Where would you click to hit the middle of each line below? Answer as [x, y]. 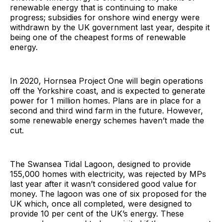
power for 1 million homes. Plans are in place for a [105, 100]
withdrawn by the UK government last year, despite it [110, 27]
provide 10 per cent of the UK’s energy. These [97, 213]
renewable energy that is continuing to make [94, 7]
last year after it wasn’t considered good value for [103, 184]
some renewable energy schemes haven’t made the [107, 120]
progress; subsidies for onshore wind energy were [105, 17]
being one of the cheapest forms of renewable [98, 37]
